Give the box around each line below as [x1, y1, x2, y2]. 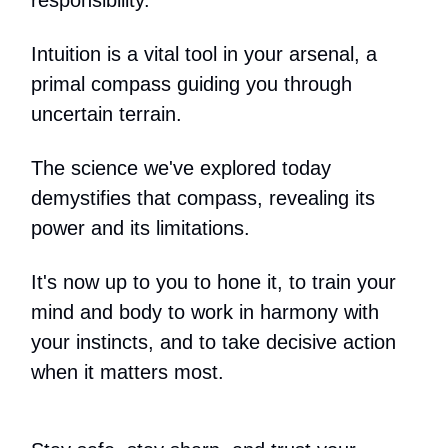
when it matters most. [31, 360, 224, 383]
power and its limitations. [31, 216, 250, 239]
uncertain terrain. [31, 102, 182, 125]
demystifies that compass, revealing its [31, 186, 375, 209]
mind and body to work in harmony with [31, 300, 379, 323]
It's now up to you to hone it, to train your [31, 270, 396, 293]
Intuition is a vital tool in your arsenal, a [31, 42, 377, 65]
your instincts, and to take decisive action [31, 330, 396, 353]
